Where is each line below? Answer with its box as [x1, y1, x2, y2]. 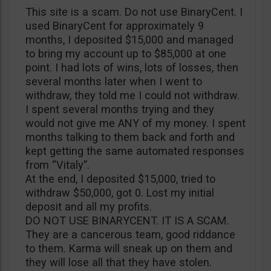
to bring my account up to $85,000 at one [25, 47, 226, 60]
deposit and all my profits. [25, 200, 152, 213]
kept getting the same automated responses [25, 144, 244, 157]
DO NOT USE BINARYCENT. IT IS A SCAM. [25, 214, 229, 227]
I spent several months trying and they [25, 102, 214, 116]
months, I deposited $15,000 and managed [25, 33, 233, 46]
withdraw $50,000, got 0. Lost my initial [25, 186, 214, 199]
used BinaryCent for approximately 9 [25, 19, 204, 32]
